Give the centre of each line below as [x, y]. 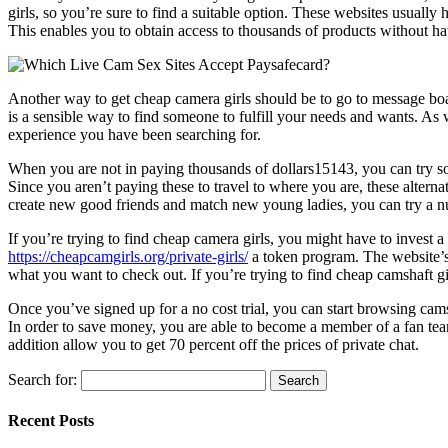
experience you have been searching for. [134, 134]
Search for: [42, 379]
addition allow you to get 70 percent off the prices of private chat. [213, 344]
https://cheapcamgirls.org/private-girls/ [128, 256]
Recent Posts [51, 421]
